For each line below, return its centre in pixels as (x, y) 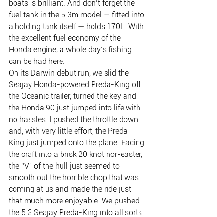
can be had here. (37, 61)
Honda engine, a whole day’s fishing (71, 49)
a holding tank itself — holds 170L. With (77, 26)
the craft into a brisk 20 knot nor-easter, (77, 154)
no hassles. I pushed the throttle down (74, 119)
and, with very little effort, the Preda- (70, 131)
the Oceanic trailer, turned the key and (73, 96)
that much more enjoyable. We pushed (75, 201)
